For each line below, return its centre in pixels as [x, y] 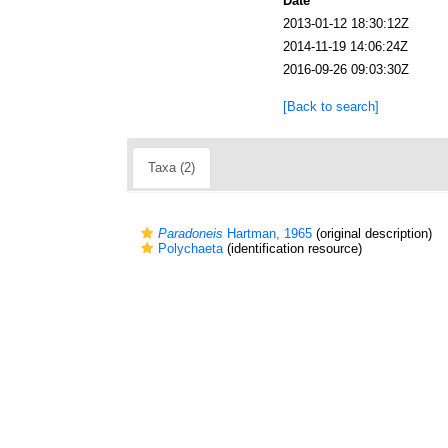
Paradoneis [190, 233]
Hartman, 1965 [267, 233]
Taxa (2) [171, 167]
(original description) [372, 233]
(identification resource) [292, 248]
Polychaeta [190, 248]
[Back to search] [331, 106]
